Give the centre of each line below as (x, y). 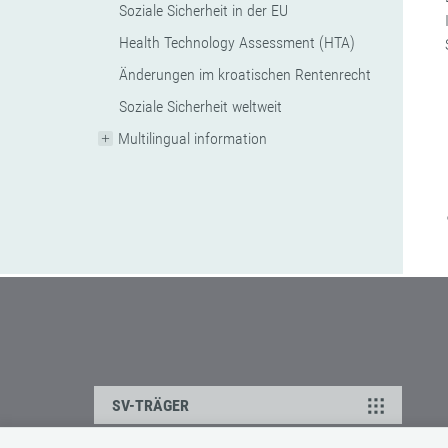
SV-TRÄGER (151, 405)
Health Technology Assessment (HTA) (237, 42)
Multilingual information (193, 138)
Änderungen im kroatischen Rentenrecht (245, 74)
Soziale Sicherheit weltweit (201, 106)
